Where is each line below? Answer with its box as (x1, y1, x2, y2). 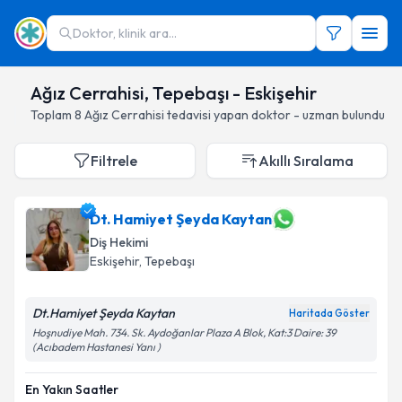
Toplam (31, 107, 74, 123)
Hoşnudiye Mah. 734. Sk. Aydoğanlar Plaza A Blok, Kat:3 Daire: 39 (32, 326, 336, 339)
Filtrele (91, 152, 137, 170)
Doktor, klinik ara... (73, 25, 177, 41)
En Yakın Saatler (25, 381, 118, 398)
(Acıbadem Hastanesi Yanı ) (32, 340, 161, 354)
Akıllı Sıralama (258, 152, 354, 170)
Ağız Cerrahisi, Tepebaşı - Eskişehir (31, 82, 317, 104)
